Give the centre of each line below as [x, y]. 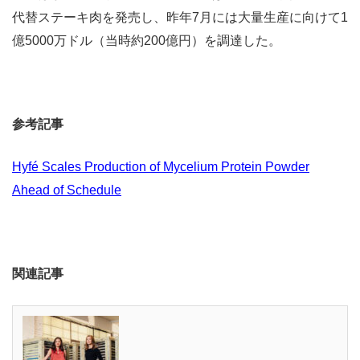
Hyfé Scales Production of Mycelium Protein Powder [161, 166]
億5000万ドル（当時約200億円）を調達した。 [147, 40]
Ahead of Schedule [67, 190]
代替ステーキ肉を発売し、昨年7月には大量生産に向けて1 [180, 17]
